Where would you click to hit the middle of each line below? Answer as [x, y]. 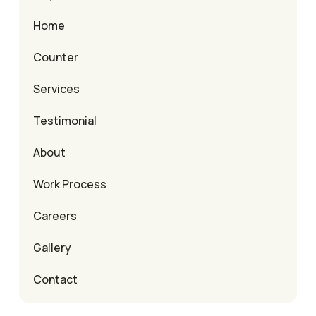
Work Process [70, 184]
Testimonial [65, 121]
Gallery [52, 248]
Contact [55, 280]
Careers [55, 216]
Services [56, 89]
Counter [56, 57]
